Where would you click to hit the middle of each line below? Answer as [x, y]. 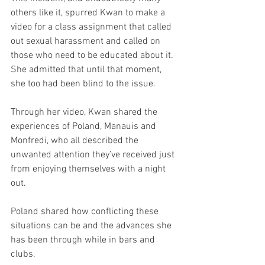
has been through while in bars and [84, 240]
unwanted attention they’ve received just [94, 155]
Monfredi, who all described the [76, 140]
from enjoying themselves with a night [89, 169]
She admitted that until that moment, [87, 70]
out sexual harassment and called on [87, 41]
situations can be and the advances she [92, 226]
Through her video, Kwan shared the [85, 112]
